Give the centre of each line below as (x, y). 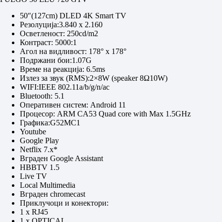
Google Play (39, 141)
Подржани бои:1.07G (56, 60)
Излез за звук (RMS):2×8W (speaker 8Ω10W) (94, 78)
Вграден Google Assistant (61, 159)
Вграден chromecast (53, 194)
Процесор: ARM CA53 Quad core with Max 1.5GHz (105, 114)
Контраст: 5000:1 (48, 43)
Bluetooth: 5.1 (42, 96)
